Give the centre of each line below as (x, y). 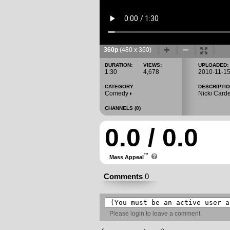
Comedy (117, 93)
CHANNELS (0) (123, 108)
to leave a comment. (173, 214)
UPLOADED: (213, 65)
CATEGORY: (120, 87)
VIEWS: (152, 65)
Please (118, 214)
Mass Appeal (124, 157)
